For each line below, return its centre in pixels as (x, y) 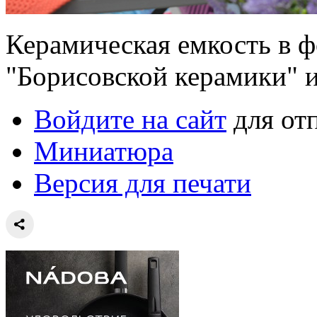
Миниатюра (104, 151)
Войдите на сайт (130, 120)
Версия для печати (143, 183)
